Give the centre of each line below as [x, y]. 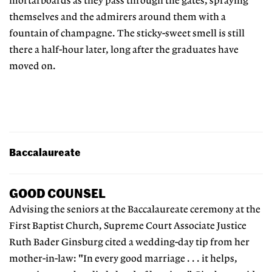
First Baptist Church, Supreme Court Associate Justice [128, 226]
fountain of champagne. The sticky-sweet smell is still [127, 34]
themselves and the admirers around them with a [117, 18]
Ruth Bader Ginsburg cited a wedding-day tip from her [129, 242]
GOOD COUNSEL [57, 194]
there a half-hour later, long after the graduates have [124, 50]
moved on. [32, 67]
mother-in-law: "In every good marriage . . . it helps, [123, 259]
